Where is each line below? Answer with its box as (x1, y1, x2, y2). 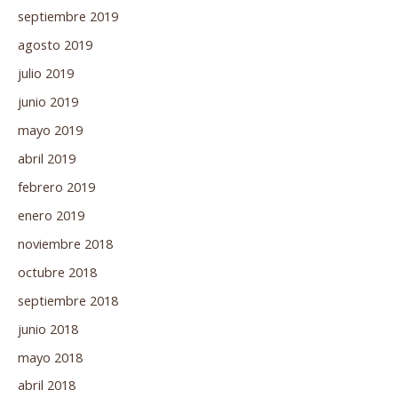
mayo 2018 (18, 347, 83, 366)
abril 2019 (18, 148, 76, 167)
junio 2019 (18, 92, 78, 111)
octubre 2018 (18, 262, 97, 281)
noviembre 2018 (18, 234, 113, 252)
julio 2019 (18, 64, 74, 83)
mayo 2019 (18, 121, 83, 139)
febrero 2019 (18, 177, 95, 195)
